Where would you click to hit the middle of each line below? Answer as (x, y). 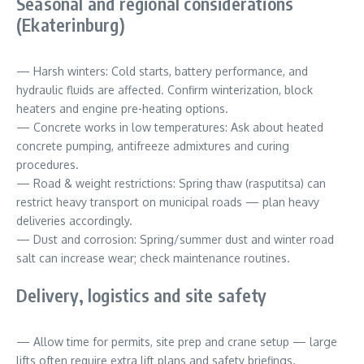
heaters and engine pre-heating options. (122, 109)
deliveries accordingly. (74, 221)
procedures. (48, 165)
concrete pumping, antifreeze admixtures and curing (153, 146)
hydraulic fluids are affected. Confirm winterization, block (165, 90)
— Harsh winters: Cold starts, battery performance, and (162, 71)
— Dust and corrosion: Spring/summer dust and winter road (175, 240)
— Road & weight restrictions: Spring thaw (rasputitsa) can (171, 184)
